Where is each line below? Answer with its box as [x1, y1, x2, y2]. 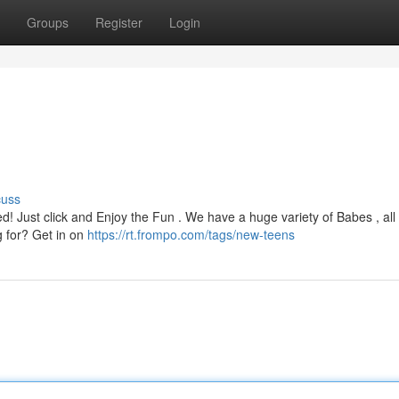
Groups [27, 13, 69, 31]
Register [95, 13, 142, 31]
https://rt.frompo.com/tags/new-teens [87, 225, 295, 243]
